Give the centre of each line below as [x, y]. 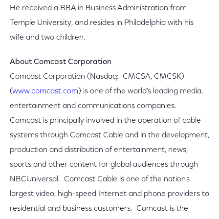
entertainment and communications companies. [94, 106]
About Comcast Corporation [61, 62]
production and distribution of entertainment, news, [99, 150]
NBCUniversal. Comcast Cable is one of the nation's [100, 179]
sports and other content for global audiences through [104, 165]
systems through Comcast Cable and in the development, [109, 135]
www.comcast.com [45, 91]
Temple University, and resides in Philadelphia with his [102, 23]
